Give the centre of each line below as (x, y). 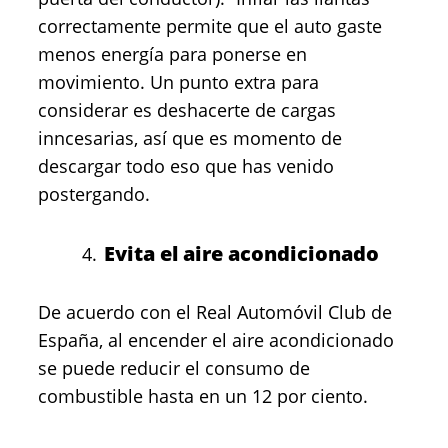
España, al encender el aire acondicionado (216, 340)
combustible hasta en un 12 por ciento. (203, 396)
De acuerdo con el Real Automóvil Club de (215, 312)
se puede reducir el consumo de (174, 368)
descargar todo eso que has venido (186, 166)
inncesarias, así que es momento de (190, 138)
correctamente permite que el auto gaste (210, 26)
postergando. (94, 194)
